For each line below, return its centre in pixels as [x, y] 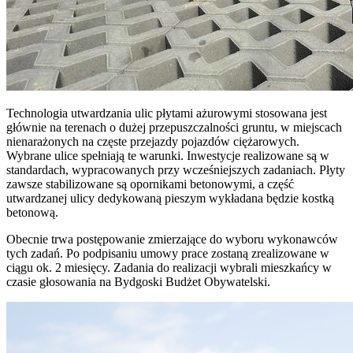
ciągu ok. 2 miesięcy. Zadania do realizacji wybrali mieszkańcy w [169, 267]
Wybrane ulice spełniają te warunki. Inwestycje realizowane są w [168, 155]
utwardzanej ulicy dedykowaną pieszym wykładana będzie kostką [170, 198]
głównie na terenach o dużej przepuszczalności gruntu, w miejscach [174, 127]
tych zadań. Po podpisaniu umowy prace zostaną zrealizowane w [168, 253]
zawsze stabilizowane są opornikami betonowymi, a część [150, 184]
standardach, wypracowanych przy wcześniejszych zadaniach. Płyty [176, 169]
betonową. [32, 212]
